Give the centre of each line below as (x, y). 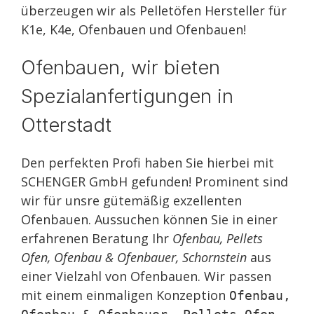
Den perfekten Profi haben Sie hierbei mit (148, 163)
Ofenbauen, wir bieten (121, 67)
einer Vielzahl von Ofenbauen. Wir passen (146, 276)
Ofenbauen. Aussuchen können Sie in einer (149, 219)
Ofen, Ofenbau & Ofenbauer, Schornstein (134, 257)
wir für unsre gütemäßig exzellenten (131, 200)
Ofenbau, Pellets (218, 238)
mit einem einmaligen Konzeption (125, 295)
